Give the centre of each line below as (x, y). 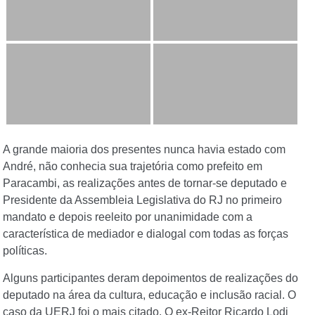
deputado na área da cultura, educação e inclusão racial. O (149, 295)
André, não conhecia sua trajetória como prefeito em (133, 167)
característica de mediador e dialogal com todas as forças (146, 234)
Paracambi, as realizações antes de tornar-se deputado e (145, 184)
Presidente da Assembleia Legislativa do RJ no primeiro (142, 200)
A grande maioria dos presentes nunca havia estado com (144, 150)
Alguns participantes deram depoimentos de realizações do (150, 278)
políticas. (25, 251)
